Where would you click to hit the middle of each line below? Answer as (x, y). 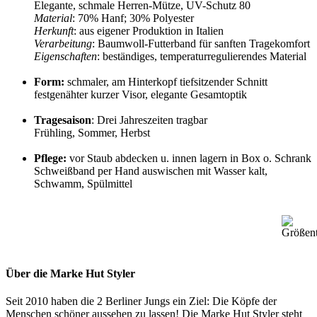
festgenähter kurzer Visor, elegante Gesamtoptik (140, 94)
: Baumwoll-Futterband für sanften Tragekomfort (201, 43)
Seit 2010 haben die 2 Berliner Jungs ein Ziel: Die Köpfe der (141, 301)
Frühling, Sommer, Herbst (92, 132)
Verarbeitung (63, 43)
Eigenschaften (65, 56)
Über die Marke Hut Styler (75, 274)
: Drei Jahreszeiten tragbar (149, 120)
